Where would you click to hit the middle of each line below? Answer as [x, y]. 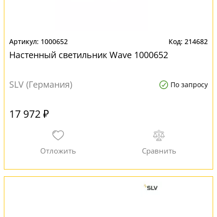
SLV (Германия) [41, 84]
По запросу [189, 85]
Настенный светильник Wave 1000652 [89, 55]
